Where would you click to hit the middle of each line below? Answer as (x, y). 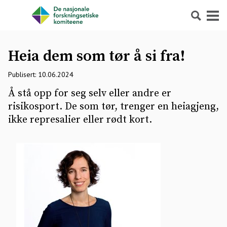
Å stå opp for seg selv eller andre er (90, 93)
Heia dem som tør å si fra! (97, 56)
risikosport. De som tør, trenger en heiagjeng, (113, 107)
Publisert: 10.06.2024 (41, 74)
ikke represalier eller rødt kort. (80, 120)
